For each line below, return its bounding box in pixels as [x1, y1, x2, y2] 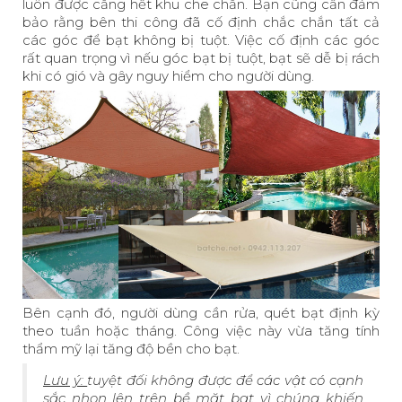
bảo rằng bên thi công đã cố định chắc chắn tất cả [22, 13, 380, 31]
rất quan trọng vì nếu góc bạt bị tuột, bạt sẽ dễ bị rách [22, 48, 380, 66]
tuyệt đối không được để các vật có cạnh [87, 371, 364, 389]
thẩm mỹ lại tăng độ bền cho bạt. [22, 339, 240, 357]
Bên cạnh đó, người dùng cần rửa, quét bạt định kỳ [22, 303, 380, 321]
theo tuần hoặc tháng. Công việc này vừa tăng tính [22, 321, 380, 339]
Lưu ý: [43, 371, 88, 389]
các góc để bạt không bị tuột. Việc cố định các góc [22, 31, 380, 48]
